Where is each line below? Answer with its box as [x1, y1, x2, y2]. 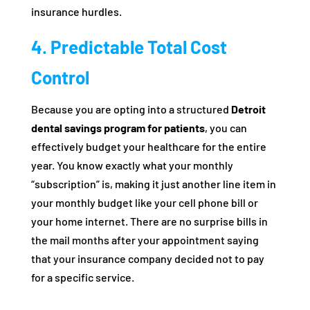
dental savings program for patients [30, 121, 205, 134]
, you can [204, 121, 247, 134]
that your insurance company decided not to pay [30, 252, 264, 265]
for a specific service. [30, 271, 134, 284]
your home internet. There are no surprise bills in [30, 215, 268, 228]
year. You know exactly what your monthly [30, 158, 233, 172]
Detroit [230, 102, 266, 116]
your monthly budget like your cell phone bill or [30, 196, 258, 209]
